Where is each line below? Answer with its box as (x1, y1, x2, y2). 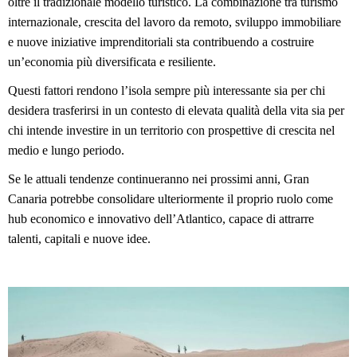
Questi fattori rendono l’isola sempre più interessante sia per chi (8, 83, 325, 97)
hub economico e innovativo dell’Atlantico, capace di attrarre (8, 211, 314, 226)
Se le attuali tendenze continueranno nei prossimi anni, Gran (8, 171, 309, 186)
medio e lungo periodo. (8, 143, 124, 157)
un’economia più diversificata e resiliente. (8, 55, 216, 69)
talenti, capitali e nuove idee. (8, 231, 151, 245)
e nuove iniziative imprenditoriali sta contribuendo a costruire (8, 35, 314, 49)
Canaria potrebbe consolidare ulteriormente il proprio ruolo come (8, 191, 333, 206)
